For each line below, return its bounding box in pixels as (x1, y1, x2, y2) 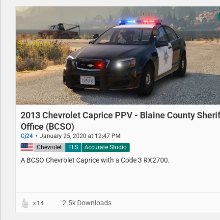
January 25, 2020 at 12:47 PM (40, 132, 120, 139)
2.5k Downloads (61, 199, 111, 207)
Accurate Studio (84, 144, 127, 151)
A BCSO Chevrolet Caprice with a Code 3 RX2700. (21, 156, 170, 165)
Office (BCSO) (21, 121, 74, 132)
